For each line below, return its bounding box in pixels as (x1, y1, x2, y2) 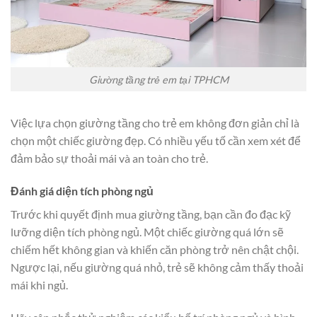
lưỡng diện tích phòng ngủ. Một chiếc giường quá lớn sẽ (11, 225, 284, 239)
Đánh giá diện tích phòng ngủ (11, 184, 154, 198)
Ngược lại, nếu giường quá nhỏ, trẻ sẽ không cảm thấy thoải (11, 260, 304, 275)
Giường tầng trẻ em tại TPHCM (88, 73, 229, 86)
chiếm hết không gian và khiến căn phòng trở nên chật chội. (11, 243, 299, 257)
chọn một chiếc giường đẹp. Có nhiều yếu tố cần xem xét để (11, 134, 301, 148)
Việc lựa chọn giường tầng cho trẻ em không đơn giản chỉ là (11, 116, 299, 130)
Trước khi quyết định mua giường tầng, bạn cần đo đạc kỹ (11, 207, 291, 221)
